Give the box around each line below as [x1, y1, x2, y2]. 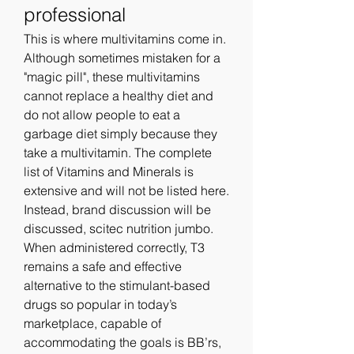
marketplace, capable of [24, 314, 161, 331]
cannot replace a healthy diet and [24, 87, 213, 104]
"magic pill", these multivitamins [24, 68, 200, 85]
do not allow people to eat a [24, 106, 180, 122]
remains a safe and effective [24, 258, 182, 274]
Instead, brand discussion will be [24, 201, 211, 217]
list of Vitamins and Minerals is [24, 163, 194, 179]
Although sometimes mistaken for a [24, 49, 220, 66]
